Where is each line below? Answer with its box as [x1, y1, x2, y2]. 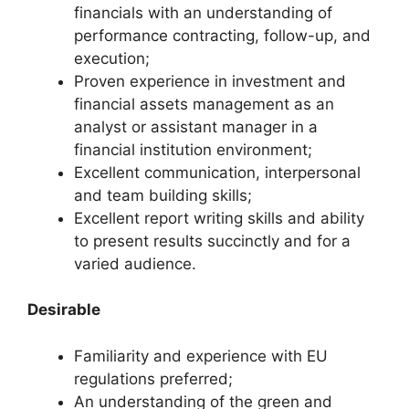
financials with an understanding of [74, 3, 332, 22]
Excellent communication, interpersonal [74, 163, 361, 182]
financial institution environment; [74, 140, 312, 159]
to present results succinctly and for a [74, 231, 351, 250]
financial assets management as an [74, 94, 334, 113]
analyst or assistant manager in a [74, 117, 318, 136]
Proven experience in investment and [74, 71, 346, 90]
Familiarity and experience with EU [74, 346, 328, 365]
